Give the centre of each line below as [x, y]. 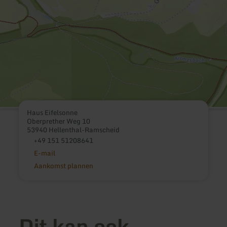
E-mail [44, 153]
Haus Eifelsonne [52, 112]
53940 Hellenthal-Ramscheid [73, 129]
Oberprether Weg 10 [59, 121]
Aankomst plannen [63, 165]
